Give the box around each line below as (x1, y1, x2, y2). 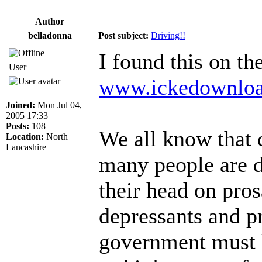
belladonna (27, 30, 72, 40)
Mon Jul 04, (35, 99, 82, 110)
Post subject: (98, 30, 149, 40)
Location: (6, 131, 44, 142)
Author (35, 16, 64, 26)
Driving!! (151, 30, 185, 40)
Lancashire (6, 142, 46, 152)
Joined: (6, 99, 35, 110)
